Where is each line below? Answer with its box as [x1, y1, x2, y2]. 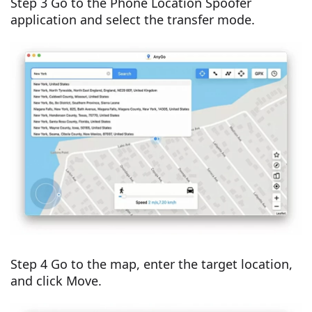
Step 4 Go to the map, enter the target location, [10, 255, 292, 272]
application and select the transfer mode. [10, 10, 255, 28]
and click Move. [10, 272, 102, 289]
